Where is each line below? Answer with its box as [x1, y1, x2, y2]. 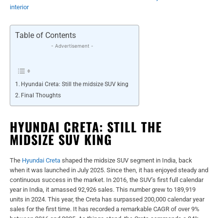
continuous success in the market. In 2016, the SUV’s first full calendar [10, 176, 203, 183]
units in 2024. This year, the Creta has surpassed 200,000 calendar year [10, 195, 204, 203]
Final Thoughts [21, 91, 61, 99]
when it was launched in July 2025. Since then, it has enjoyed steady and [10, 166, 208, 174]
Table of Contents [15, 31, 76, 40]
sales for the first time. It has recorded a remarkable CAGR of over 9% [10, 205, 200, 213]
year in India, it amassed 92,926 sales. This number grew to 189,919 [10, 185, 196, 193]
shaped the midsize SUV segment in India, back [60, 156, 192, 164]
